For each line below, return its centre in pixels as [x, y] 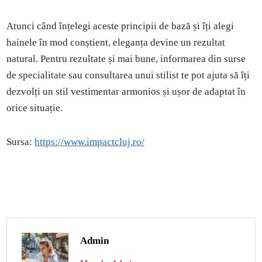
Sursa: [21, 142]
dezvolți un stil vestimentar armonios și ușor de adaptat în [126, 91]
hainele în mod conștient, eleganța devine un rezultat [116, 42]
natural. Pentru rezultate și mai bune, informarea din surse [126, 58]
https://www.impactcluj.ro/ [90, 142]
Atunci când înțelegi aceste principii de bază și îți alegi [120, 26]
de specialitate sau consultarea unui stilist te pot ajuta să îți [128, 75]
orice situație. [35, 108]
